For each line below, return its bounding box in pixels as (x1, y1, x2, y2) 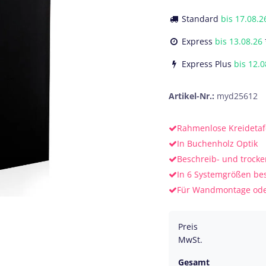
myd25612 (217, 90, 258, 102)
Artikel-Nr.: (169, 90, 217, 102)
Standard (182, 12, 218, 24)
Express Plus (215, 58, 232, 69)
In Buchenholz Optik (177, 137, 258, 149)
